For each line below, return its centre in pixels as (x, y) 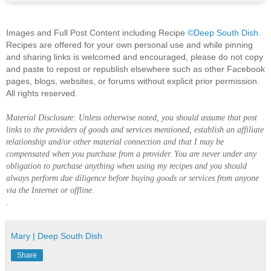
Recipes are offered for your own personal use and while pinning (129, 44)
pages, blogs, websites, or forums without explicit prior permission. (133, 81)
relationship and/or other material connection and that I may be (115, 141)
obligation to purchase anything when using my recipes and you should (126, 165)
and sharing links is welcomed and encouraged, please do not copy (135, 57)
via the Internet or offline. (50, 190)
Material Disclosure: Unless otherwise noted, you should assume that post (132, 117)
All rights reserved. (42, 93)
